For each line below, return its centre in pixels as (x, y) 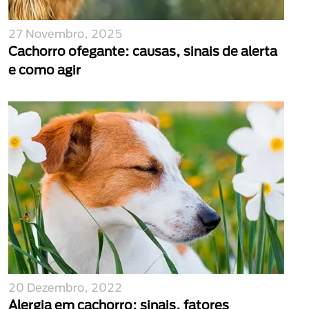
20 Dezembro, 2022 (65, 287)
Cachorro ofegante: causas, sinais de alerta (143, 51)
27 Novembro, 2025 (66, 33)
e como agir (44, 70)
